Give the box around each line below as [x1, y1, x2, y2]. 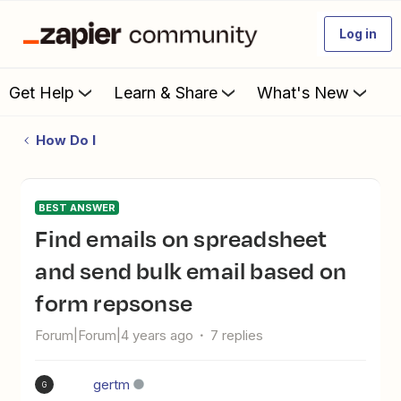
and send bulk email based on [35, 253, 346, 287]
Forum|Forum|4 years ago [35, 327, 194, 344]
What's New [257, 82, 349, 102]
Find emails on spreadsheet [35, 221, 48, 255]
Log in [339, 26, 377, 41]
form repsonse [35, 286, 192, 320]
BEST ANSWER [38, 201, 116, 214]
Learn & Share [114, 82, 218, 102]
